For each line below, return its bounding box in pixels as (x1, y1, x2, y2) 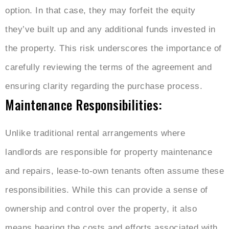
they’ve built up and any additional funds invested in (5, 25, 216, 35)
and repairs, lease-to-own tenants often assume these (5, 166, 224, 176)
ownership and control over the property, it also (5, 204, 197, 214)
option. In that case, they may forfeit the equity (5, 6, 196, 16)
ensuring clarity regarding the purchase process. (5, 81, 202, 91)
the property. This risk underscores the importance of (5, 43, 222, 54)
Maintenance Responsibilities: (5, 95, 163, 114)
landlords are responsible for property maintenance (5, 147, 212, 157)
